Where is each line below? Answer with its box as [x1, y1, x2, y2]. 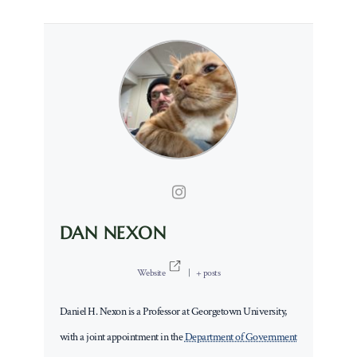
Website [136, 266, 166, 279]
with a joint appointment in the [59, 329, 185, 344]
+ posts [195, 266, 221, 279]
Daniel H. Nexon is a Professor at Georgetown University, [59, 304, 287, 319]
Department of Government [184, 329, 297, 344]
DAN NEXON [59, 222, 167, 244]
